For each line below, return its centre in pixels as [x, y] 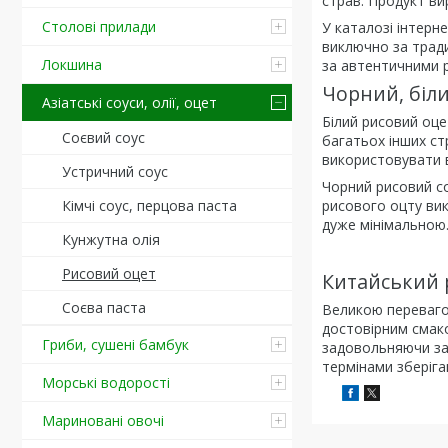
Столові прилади [99, 26]
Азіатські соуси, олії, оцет [129, 102]
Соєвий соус [103, 137]
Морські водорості [106, 382]
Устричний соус [115, 171]
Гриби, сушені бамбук [115, 344]
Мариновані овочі [103, 420]
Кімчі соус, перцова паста [149, 205]
